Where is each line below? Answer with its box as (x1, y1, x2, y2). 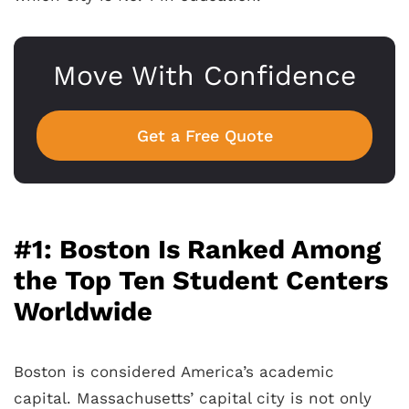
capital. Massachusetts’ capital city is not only (14, 389, 372, 407)
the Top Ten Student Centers (14, 265, 388, 296)
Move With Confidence (53, 59, 356, 91)
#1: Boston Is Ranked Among (14, 234, 381, 265)
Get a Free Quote (136, 126, 273, 145)
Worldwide (14, 296, 152, 327)
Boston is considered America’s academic (14, 362, 334, 381)
